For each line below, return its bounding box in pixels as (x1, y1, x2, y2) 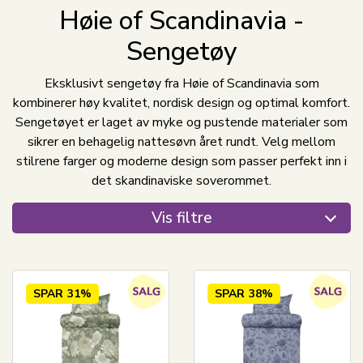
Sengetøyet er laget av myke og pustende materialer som (15, 113, 348, 132)
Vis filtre (151, 207, 212, 229)
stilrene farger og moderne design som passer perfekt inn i (16, 152, 347, 171)
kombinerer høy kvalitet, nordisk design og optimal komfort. (13, 94, 350, 113)
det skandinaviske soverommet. (92, 172, 271, 190)
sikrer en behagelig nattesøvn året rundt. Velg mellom (28, 133, 335, 152)
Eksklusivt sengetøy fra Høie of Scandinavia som (44, 75, 319, 93)
